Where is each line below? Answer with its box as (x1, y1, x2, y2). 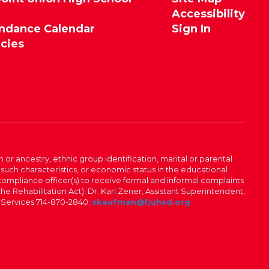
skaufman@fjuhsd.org (91, 197, 190, 207)
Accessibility (171, 7, 245, 20)
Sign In (171, 22, 211, 35)
